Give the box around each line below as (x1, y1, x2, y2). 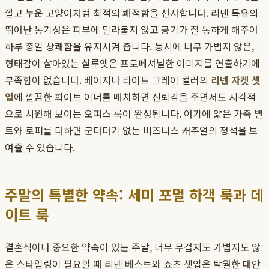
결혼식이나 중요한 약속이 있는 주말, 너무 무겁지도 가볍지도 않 (5, 240, 261, 255)
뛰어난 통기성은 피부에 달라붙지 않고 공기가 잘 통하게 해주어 (5, 22, 258, 37)
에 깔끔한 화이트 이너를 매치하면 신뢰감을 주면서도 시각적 (14, 89, 256, 104)
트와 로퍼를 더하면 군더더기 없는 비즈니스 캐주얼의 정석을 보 (5, 123, 258, 138)
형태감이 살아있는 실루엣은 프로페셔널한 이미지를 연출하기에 (5, 56, 260, 71)
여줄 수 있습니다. (5, 140, 75, 155)
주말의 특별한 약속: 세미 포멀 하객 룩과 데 (5, 184, 264, 205)
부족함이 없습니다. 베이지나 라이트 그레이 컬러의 (5, 73, 211, 88)
